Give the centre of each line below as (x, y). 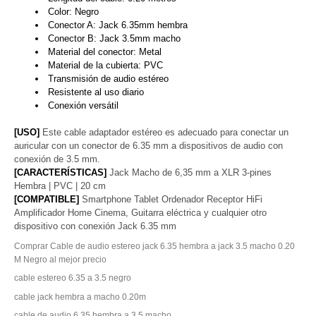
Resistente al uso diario (96, 92)
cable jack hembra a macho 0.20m (80, 296)
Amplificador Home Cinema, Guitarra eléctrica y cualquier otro (140, 213)
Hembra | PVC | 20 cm (60, 186)
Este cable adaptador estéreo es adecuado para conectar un (164, 133)
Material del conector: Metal (104, 52)
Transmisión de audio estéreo (108, 79)
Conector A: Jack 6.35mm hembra (117, 25)
